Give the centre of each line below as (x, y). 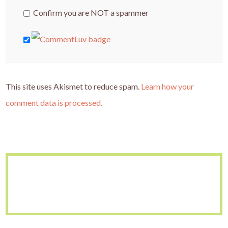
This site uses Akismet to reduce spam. (74, 86)
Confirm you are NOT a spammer (90, 12)
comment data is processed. (54, 102)
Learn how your (168, 86)
